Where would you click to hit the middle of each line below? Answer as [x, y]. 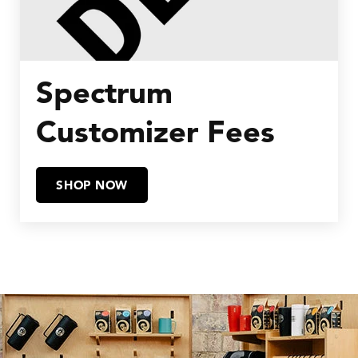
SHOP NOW [92, 185]
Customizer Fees [155, 132]
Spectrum [104, 93]
